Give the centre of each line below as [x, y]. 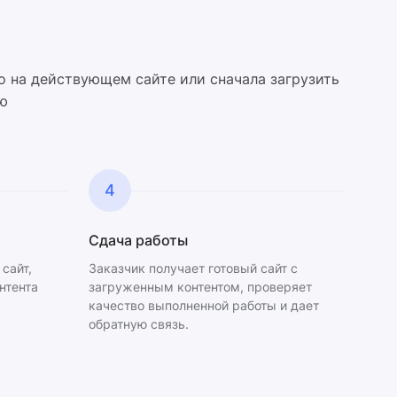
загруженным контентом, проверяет [200, 287]
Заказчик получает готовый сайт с [193, 268]
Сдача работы [138, 240]
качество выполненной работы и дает [204, 305]
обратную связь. [139, 324]
